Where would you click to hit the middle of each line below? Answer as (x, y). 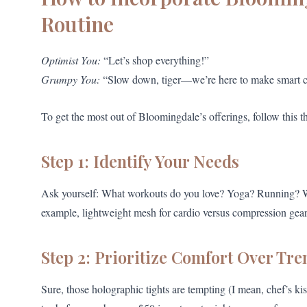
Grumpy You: (71, 79)
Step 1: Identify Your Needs (140, 161)
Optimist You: (71, 60)
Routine (77, 24)
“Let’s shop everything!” (155, 60)
